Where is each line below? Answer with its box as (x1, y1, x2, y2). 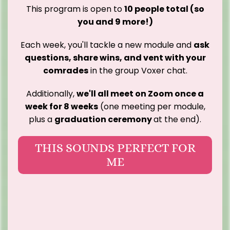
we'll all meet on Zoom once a (76, 88, 204, 100)
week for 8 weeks (25, 101, 98, 113)
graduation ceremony (54, 113, 154, 126)
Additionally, (26, 88, 76, 100)
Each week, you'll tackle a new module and (21, 39, 194, 51)
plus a (29, 113, 54, 126)
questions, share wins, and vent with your (24, 52, 206, 64)
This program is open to (26, 3, 124, 15)
